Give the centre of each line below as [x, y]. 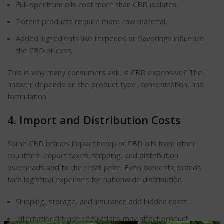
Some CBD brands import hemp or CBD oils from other [102, 144]
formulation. [28, 97]
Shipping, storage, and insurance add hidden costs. [103, 202]
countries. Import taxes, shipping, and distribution [93, 156]
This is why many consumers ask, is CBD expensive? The [105, 73]
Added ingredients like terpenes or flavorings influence [110, 39]
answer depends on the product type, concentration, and [106, 85]
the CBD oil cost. [44, 51]
